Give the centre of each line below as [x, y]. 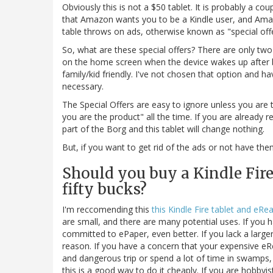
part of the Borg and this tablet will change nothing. [163, 129]
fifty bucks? [105, 190]
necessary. [83, 87]
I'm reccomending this [107, 210]
